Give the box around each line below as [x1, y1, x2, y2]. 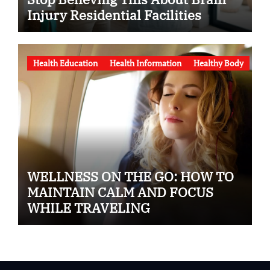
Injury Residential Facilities [27, 6, 201, 24]
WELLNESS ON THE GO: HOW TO [27, 167, 234, 185]
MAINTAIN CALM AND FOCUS [27, 183, 213, 201]
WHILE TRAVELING [27, 198, 150, 216]
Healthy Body [193, 57, 243, 69]
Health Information [109, 57, 181, 69]
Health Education [33, 57, 98, 69]
